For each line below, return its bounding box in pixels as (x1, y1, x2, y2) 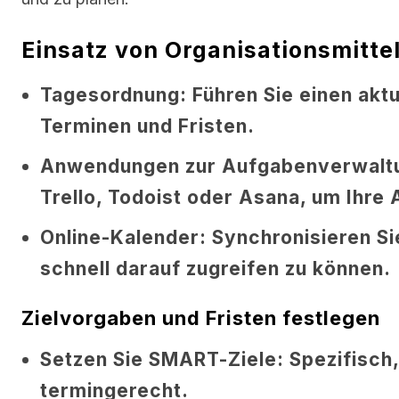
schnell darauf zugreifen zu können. (40, 256, 391, 280)
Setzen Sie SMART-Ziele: (40, 347, 284, 370)
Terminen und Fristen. (40, 114, 255, 137)
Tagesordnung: (40, 83, 187, 106)
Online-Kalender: (40, 225, 207, 248)
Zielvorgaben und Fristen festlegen (21, 305, 380, 330)
